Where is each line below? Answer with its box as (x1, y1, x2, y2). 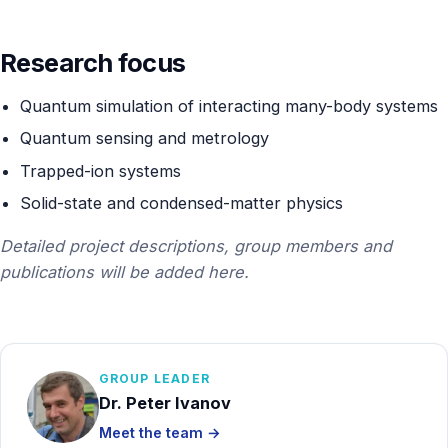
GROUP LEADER (98, 371, 210, 387)
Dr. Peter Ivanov (98, 392, 231, 413)
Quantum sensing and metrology (19, 128, 269, 149)
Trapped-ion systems (19, 160, 181, 181)
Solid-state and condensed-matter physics (19, 193, 343, 214)
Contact (28, 26, 86, 45)
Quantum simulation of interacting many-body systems (19, 95, 438, 116)
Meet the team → (98, 424, 221, 441)
